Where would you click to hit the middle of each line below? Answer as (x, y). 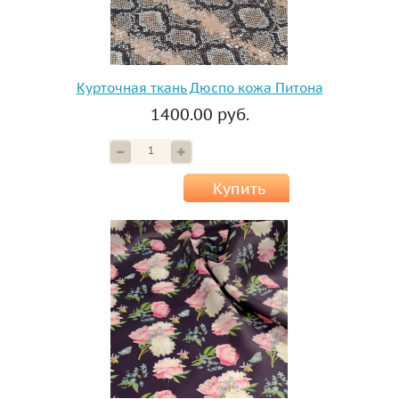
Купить (239, 189)
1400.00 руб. (199, 115)
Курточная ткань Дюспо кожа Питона (199, 88)
